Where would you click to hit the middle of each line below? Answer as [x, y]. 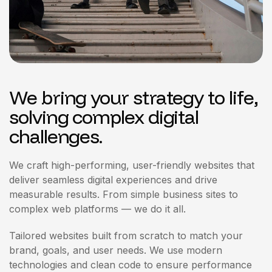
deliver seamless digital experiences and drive [113, 180]
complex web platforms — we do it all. [97, 209]
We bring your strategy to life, [134, 97]
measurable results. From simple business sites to [124, 194]
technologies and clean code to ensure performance [131, 265]
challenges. [56, 136]
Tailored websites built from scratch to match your [126, 236]
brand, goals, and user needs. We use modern [116, 250]
